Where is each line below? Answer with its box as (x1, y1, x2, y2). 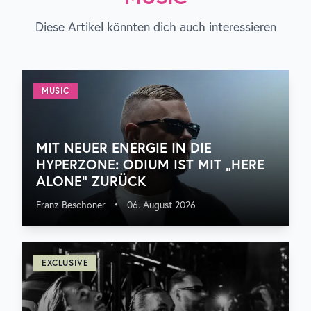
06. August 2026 (127, 199, 196, 211)
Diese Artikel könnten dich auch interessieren (35, 19, 276, 35)
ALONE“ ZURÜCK (36, 171, 146, 190)
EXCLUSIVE (42, 258, 89, 268)
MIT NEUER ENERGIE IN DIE (36, 138, 212, 157)
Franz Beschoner (36, 199, 106, 211)
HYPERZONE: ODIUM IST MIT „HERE (36, 155, 264, 174)
